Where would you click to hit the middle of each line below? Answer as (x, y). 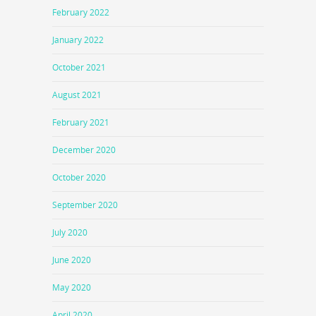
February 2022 (81, 12)
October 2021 (79, 67)
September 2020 (85, 205)
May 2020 (72, 287)
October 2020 (79, 177)
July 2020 (70, 232)
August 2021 (77, 95)
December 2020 (84, 150)
